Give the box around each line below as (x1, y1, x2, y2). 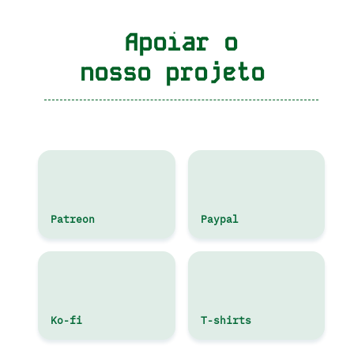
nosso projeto (80, 58, 265, 88)
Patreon (51, 213, 95, 227)
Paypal (200, 213, 239, 227)
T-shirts (200, 314, 251, 328)
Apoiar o (109, 28, 238, 58)
